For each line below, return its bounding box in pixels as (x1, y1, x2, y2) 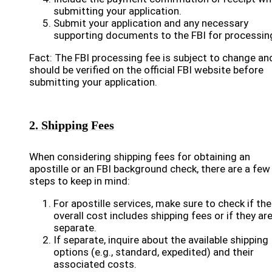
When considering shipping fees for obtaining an (29, 151, 250, 163)
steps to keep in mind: (29, 175, 130, 187)
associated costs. (53, 258, 137, 270)
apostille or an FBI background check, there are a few (29, 163, 270, 175)
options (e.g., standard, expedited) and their (53, 246, 254, 258)
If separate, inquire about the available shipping (53, 234, 268, 246)
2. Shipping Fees (29, 118, 114, 132)
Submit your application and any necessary (53, 17, 248, 29)
